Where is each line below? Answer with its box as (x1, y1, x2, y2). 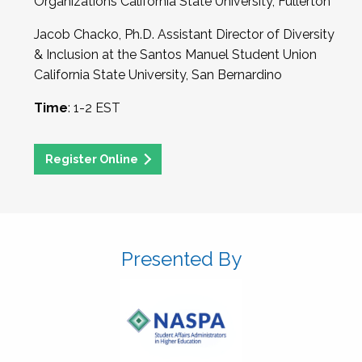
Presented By (120, 247, 242, 271)
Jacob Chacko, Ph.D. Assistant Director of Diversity (34, 27, 335, 42)
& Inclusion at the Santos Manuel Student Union (34, 47, 317, 62)
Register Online (45, 152, 139, 166)
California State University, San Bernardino (34, 67, 282, 82)
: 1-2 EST (68, 100, 120, 116)
